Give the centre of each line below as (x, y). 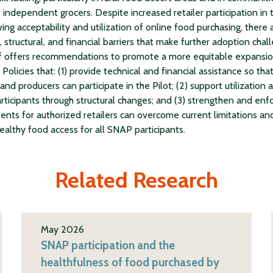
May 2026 (62, 229)
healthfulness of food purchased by (130, 262)
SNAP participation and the (108, 245)
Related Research (136, 180)
